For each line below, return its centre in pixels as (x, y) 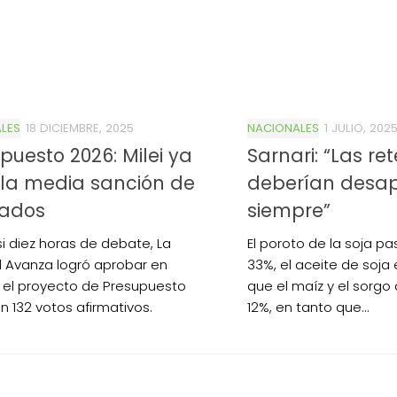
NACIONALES (283, 128)
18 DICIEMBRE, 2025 (80, 128)
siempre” (289, 210)
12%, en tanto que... (308, 307)
